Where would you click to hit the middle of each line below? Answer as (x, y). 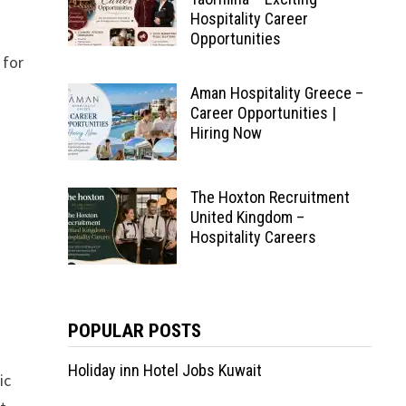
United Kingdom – (247, 217)
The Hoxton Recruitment (270, 197)
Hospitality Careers (253, 237)
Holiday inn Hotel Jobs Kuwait (164, 370)
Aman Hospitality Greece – (276, 93)
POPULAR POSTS (134, 331)
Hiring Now (226, 133)
